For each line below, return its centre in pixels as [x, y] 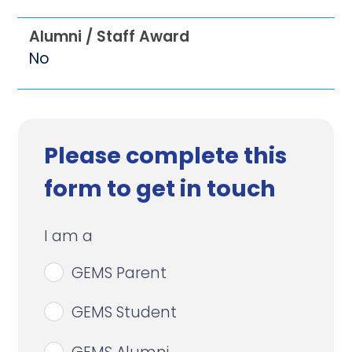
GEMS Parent [119, 273]
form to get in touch [159, 188]
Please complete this [165, 155]
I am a [68, 236]
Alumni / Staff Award [110, 37]
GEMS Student [124, 313]
